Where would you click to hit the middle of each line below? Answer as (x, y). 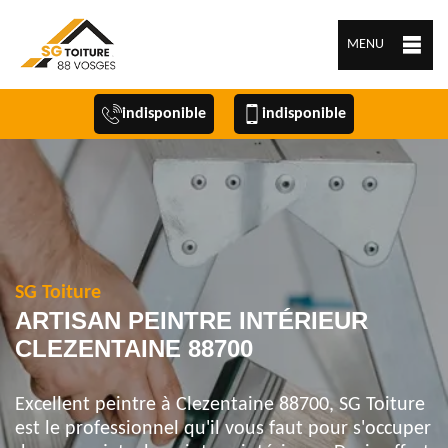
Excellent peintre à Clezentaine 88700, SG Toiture (220, 405)
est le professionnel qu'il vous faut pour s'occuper (223, 429)
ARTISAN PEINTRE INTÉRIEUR (191, 320)
